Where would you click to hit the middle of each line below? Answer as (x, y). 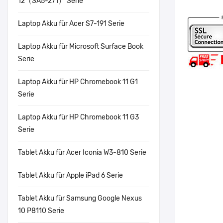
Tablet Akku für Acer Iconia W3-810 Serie (82, 153)
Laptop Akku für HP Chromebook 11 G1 (78, 82)
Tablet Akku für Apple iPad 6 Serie (70, 175)
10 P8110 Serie (41, 211)
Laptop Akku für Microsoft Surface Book (81, 47)
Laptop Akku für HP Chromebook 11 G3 (78, 117)
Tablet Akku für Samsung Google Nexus (80, 198)
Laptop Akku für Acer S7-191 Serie (71, 24)
